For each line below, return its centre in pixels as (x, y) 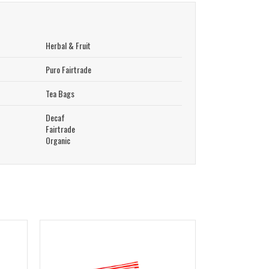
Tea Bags (60, 93)
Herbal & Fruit (68, 45)
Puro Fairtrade (68, 69)
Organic (58, 140)
